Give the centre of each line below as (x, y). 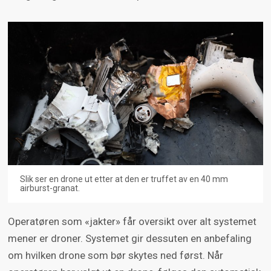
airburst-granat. (50, 188)
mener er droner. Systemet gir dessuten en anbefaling (129, 239)
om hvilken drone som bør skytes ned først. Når (115, 256)
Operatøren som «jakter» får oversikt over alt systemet (132, 222)
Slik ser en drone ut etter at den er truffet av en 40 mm (124, 179)
